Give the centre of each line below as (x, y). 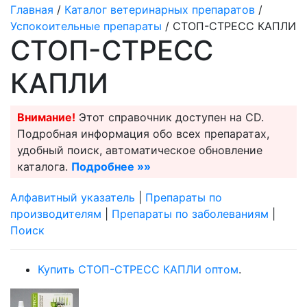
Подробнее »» (111, 167)
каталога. (44, 167)
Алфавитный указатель (73, 197)
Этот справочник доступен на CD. (170, 117)
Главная (32, 10)
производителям (56, 214)
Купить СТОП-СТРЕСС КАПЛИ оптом (138, 269)
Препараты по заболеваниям (190, 214)
